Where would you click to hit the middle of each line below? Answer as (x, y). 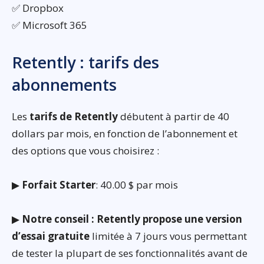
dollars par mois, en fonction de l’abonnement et (125, 134)
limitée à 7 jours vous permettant (168, 236)
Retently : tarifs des (85, 62)
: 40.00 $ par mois (137, 185)
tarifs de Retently (74, 117)
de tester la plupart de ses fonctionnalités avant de (130, 253)
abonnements (64, 85)
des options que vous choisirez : (85, 151)
